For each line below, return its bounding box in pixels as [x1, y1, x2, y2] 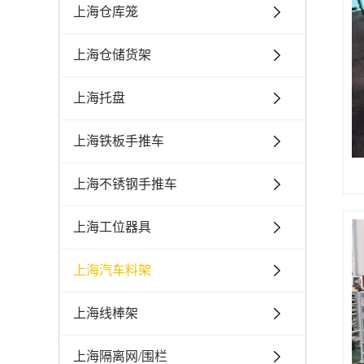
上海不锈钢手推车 [73, 177, 177, 191]
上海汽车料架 [73, 263, 151, 277]
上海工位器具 [73, 220, 151, 234]
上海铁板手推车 [73, 134, 164, 148]
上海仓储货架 [73, 48, 151, 62]
